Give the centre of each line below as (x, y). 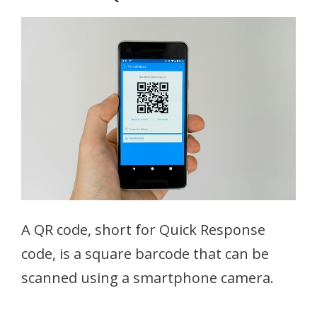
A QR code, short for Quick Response (143, 229)
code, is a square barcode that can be (145, 253)
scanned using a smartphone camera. (148, 277)
